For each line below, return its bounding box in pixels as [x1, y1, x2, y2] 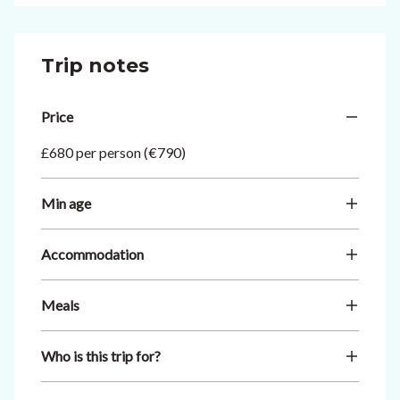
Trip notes [41, 54, 149, 78]
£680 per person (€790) [41, 144, 186, 161]
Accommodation [41, 246, 144, 262]
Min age [41, 195, 91, 212]
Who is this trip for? [41, 347, 161, 364]
